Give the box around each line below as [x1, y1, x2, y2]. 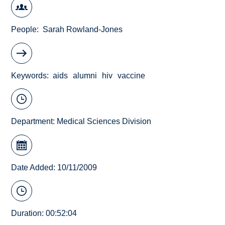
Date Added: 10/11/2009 [11, 163, 97, 172]
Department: [11, 117, 57, 126]
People [11, 25, 37, 34]
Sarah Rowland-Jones [43, 25, 123, 34]
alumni [73, 71, 97, 80]
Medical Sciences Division [57, 117, 152, 126]
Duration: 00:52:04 [11, 209, 77, 218]
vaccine [118, 71, 146, 80]
